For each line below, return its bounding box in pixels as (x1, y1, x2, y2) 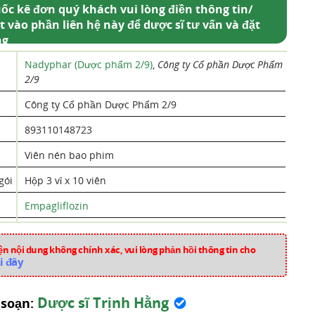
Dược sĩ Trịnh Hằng (37, 293, 169, 312)
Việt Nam (24, 224, 67, 238)
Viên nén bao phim (24, 148, 114, 162)
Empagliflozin (24, 199, 89, 212)
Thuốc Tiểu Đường (24, 275, 111, 288)
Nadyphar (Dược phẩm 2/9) (24, 58, 153, 71)
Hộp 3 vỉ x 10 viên (24, 174, 106, 187)
